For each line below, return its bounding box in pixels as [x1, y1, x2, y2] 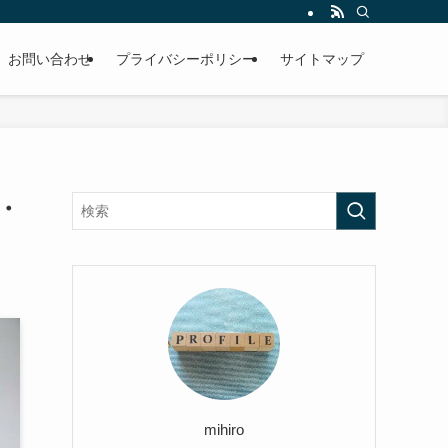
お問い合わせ [8, 51, 92, 67]
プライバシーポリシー [116, 51, 256, 67]
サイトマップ [280, 51, 364, 67]
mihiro [204, 420, 244, 438]
